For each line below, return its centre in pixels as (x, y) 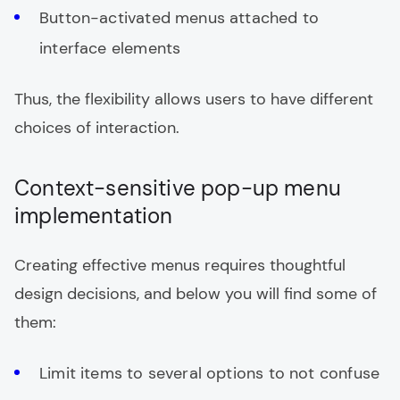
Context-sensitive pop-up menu (178, 187)
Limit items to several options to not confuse (210, 373)
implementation (94, 215)
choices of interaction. (97, 127)
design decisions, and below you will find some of (196, 293)
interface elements (110, 48)
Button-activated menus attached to (179, 17)
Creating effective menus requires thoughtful (180, 265)
